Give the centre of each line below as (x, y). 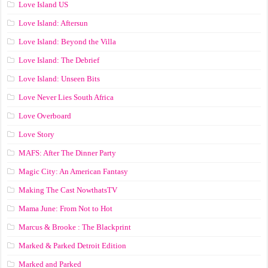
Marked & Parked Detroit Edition (73, 245)
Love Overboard (45, 115)
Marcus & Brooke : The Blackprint (75, 227)
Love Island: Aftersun (54, 23)
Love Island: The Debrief (59, 60)
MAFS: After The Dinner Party (68, 153)
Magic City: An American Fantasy (74, 171)
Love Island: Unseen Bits (60, 78)
